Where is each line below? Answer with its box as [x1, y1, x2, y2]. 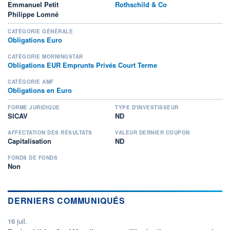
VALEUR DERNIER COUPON [115, 128, 190, 136]
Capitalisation [8, 136, 51, 146]
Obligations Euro [8, 34, 62, 45]
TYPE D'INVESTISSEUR [115, 103, 179, 111]
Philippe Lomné [8, 9, 59, 19]
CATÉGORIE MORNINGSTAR [8, 52, 83, 60]
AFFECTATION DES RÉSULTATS [8, 128, 92, 136]
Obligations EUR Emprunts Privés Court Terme [8, 60, 157, 70]
